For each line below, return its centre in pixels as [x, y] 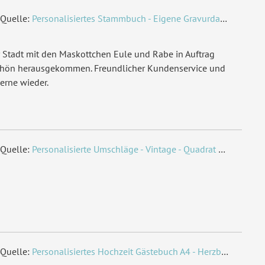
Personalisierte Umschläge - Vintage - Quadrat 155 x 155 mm [125, 149]
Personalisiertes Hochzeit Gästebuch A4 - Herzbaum [127, 251]
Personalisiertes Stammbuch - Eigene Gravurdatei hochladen [126, 18]
